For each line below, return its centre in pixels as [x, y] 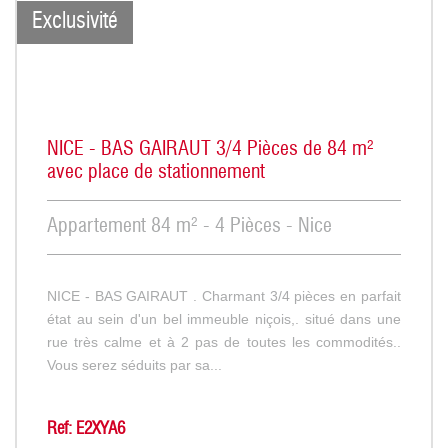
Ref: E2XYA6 [86, 429]
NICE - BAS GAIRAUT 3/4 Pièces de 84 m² [210, 149]
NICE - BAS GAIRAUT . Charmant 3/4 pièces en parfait [224, 295]
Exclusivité [75, 21]
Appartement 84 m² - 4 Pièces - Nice [189, 226]
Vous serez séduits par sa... [134, 364]
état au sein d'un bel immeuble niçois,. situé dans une [224, 318]
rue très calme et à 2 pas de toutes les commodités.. [224, 341]
